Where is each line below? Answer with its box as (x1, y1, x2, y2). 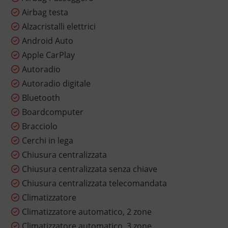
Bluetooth (21, 92, 60, 104)
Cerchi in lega (21, 135, 73, 147)
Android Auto (21, 35, 73, 47)
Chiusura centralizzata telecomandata (21, 178, 167, 189)
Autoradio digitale (21, 78, 91, 90)
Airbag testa (21, 7, 68, 18)
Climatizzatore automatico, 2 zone (21, 206, 152, 218)
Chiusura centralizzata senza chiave (21, 163, 157, 175)
